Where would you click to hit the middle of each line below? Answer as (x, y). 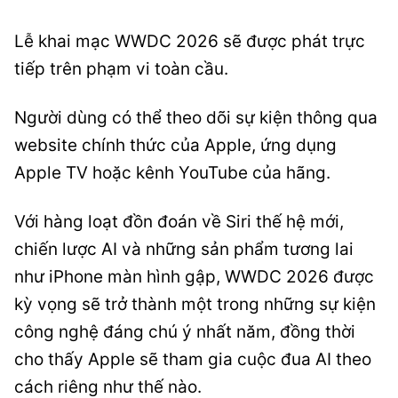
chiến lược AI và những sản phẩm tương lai (184, 249)
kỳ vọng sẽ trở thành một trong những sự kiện (195, 304)
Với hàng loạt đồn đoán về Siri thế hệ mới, (179, 222)
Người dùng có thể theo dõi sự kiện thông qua (196, 118)
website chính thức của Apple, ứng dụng (175, 145)
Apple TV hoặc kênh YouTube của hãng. (172, 173)
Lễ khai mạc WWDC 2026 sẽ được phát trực (190, 41)
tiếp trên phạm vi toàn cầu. (121, 69)
